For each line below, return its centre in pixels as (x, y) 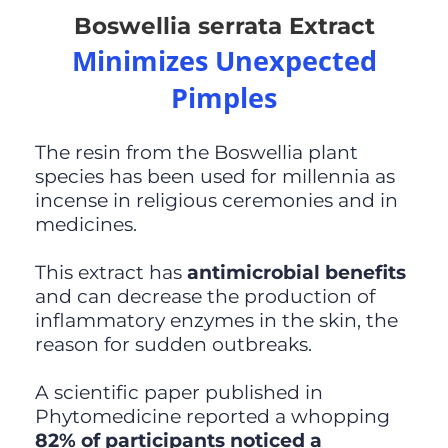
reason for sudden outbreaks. (173, 345)
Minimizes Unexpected (224, 61)
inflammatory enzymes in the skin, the (216, 321)
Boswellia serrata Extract (224, 26)
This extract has (110, 273)
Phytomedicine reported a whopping (212, 417)
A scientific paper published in (178, 393)
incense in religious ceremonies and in (216, 201)
